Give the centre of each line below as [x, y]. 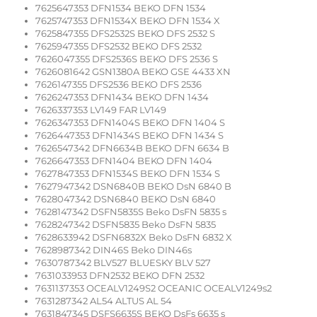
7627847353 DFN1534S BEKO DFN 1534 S [128, 174]
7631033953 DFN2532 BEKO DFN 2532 [120, 276]
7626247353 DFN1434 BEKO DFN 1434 [122, 97]
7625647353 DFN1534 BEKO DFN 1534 [121, 8]
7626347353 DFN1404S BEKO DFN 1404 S [130, 123]
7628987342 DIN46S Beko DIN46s [114, 250]
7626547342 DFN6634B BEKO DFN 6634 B [132, 148]
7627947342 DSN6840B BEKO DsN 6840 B [133, 186]
